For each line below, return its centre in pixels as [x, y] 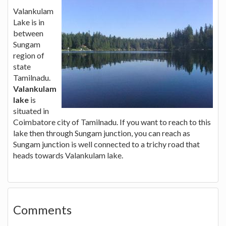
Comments [42, 209]
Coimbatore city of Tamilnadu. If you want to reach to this [112, 122]
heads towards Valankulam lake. [68, 155]
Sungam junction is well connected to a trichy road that [106, 144]
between [28, 33]
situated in [31, 110]
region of [29, 55]
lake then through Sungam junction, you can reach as [102, 133]
